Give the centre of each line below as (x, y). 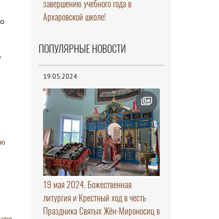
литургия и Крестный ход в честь (94, 198)
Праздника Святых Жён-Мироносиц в (101, 211)
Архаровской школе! (74, 17)
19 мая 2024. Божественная (87, 185)
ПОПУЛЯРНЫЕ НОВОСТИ (82, 48)
